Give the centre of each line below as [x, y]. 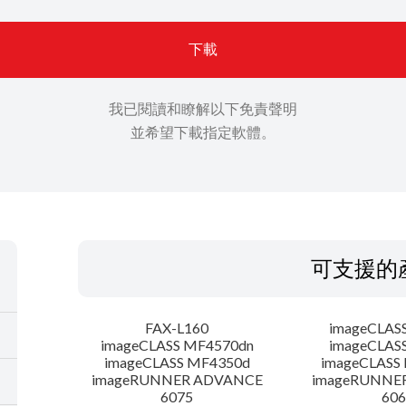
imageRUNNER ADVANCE [177, 380]
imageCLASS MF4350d [177, 362]
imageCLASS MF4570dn [177, 345]
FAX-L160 [177, 328]
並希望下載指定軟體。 [203, 132]
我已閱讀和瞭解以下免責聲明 [203, 109]
